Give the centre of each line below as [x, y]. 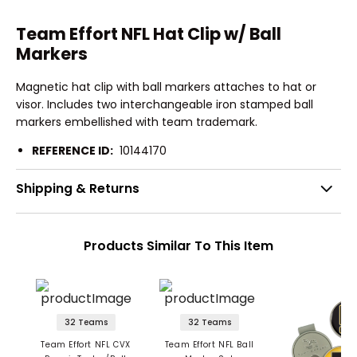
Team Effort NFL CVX [86, 345]
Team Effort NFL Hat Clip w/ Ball [149, 34]
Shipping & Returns [78, 189]
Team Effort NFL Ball [209, 345]
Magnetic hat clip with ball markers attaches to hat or [166, 86]
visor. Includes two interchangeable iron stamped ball [165, 104]
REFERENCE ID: [73, 150]
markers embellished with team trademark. [138, 122]
